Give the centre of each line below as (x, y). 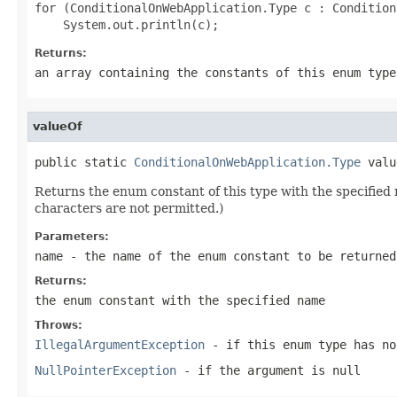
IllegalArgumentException (120, 344)
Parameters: (72, 236)
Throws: (58, 325)
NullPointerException (105, 370)
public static (84, 162)
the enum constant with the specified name (180, 300)
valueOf (58, 126)
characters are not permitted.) (129, 208)
